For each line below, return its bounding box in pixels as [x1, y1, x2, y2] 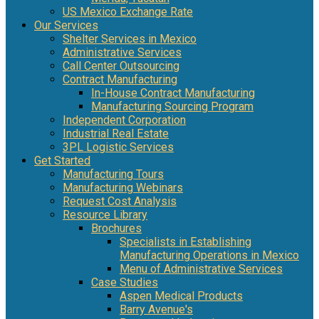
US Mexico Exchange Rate [63, 5, 193, 19]
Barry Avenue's [120, 303, 193, 317]
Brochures [91, 221, 142, 236]
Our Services [34, 19, 98, 33]
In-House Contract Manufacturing [91, 86, 255, 100]
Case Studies [91, 276, 158, 290]
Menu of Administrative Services [120, 262, 283, 276]
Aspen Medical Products [120, 289, 243, 303]
